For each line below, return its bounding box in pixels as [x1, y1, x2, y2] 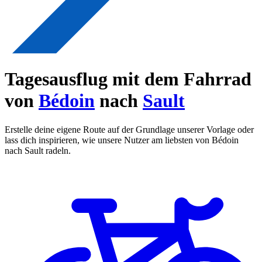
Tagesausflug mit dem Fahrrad [5, 68, 251, 90]
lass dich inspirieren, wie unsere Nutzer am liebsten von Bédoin [5, 135, 239, 145]
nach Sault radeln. [5, 145, 71, 156]
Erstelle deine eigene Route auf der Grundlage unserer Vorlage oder [5, 124, 254, 135]
